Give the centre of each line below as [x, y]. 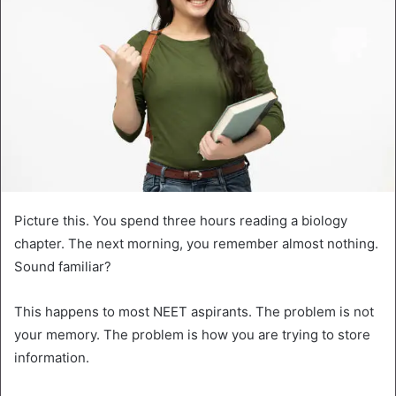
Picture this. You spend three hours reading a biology [181, 221]
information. [52, 358]
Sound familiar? [63, 267]
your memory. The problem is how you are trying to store [192, 335]
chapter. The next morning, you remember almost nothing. [196, 244]
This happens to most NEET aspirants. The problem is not [194, 312]
